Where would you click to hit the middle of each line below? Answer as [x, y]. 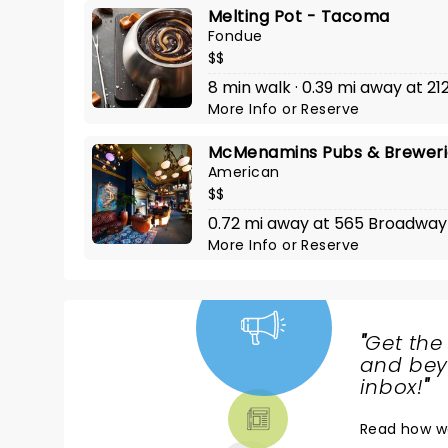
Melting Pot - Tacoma [299, 16]
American [244, 172]
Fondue [235, 36]
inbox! [391, 387]
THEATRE [146, 413]
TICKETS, [145, 389]
